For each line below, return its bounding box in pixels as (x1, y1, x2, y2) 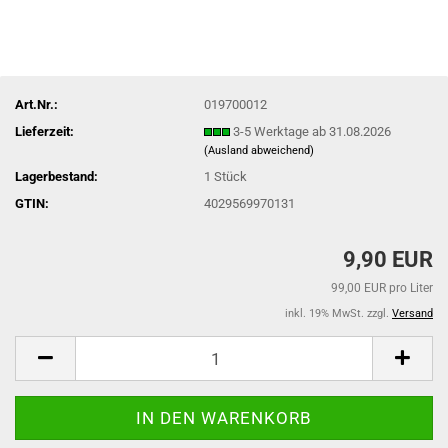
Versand (392, 307, 433, 320)
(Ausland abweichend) (204, 143, 315, 157)
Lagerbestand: (15, 168, 98, 184)
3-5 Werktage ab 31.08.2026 (233, 123, 392, 139)
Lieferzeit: (15, 123, 74, 139)
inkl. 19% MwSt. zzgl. (285, 307, 392, 320)
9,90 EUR (343, 247, 433, 272)
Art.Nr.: (15, 96, 58, 112)
